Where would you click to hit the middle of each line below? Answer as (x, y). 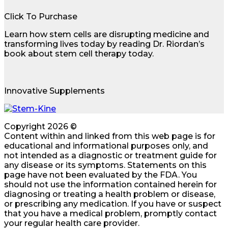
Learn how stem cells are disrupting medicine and (107, 34)
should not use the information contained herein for (110, 184)
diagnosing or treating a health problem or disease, (110, 194)
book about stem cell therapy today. (79, 53)
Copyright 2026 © (40, 126)
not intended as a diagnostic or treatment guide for (110, 155)
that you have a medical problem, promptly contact (110, 213)
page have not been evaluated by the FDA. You (101, 175)
